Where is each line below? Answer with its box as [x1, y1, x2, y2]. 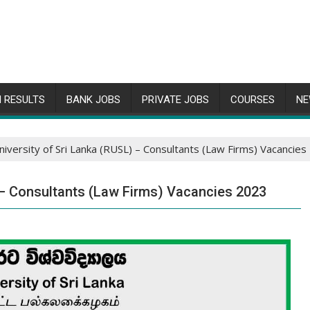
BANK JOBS [66, 93, 120, 106]
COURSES [230, 93, 275, 106]
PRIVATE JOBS [142, 93, 209, 106]
